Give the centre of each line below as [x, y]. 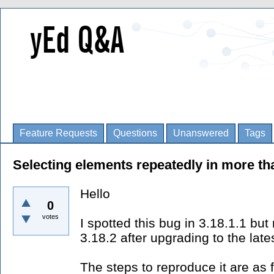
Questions [135, 133]
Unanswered [201, 133]
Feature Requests [58, 133]
